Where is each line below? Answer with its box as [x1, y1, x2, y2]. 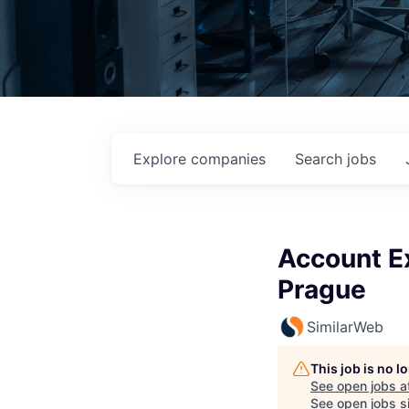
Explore [133, 150, 191, 169]
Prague [278, 274, 366, 306]
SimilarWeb [307, 318, 383, 337]
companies [191, 150, 266, 169]
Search [295, 150, 347, 169]
